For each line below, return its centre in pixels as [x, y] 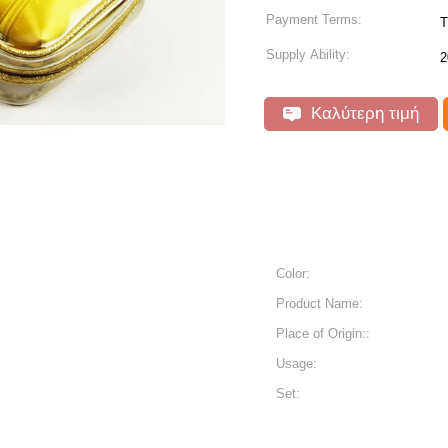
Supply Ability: [308, 54]
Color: [293, 273]
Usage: [296, 363]
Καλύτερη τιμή [362, 113]
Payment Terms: [314, 19]
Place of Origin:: [323, 333]
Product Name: [319, 303]
